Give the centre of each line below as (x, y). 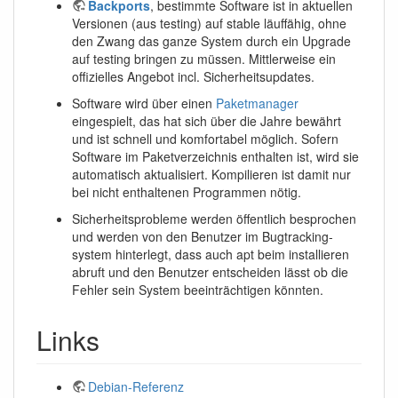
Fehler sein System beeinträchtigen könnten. (198, 290)
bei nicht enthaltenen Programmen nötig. (187, 192)
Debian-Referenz (136, 387)
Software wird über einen (144, 103)
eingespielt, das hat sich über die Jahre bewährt (207, 121)
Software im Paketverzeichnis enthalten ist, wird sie (215, 157)
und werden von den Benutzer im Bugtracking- (203, 237)
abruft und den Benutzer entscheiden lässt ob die (210, 272)
